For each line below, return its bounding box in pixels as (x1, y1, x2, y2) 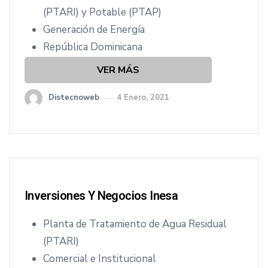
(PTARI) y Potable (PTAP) (43, 5, 162, 19)
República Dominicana (43, 40, 142, 54)
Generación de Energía (43, 23, 145, 36)
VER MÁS (96, 63, 139, 77)
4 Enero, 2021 (117, 92, 169, 103)
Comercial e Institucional (43, 252, 156, 266)
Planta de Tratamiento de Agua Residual (43, 217, 227, 231)
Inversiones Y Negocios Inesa (25, 188, 178, 203)
